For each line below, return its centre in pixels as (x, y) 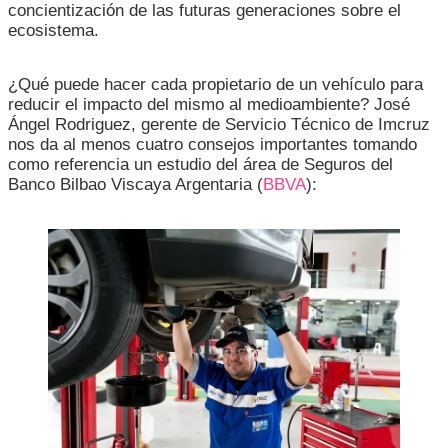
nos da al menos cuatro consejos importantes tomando (212, 145)
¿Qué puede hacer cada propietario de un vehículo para (215, 85)
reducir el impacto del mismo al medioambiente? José (209, 105)
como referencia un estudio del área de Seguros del (200, 165)
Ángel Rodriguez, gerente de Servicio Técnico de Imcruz (219, 125)
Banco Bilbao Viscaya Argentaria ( (135, 185)
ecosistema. (53, 31)
